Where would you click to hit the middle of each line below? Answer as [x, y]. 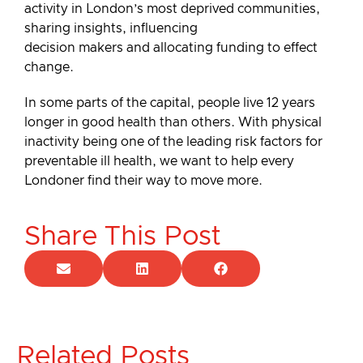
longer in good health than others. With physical [173, 123]
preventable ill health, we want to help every [159, 162]
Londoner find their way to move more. [143, 181]
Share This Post [122, 237]
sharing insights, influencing [111, 28]
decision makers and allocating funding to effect [171, 47]
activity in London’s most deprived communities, [172, 9]
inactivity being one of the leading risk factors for [173, 142]
